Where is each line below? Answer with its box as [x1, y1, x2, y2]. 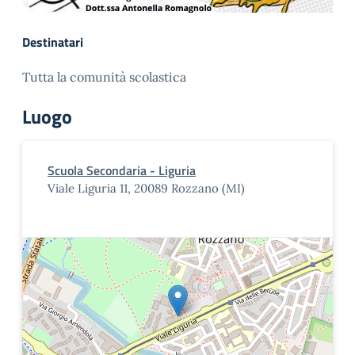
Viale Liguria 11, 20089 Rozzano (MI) [48, 180, 245, 196]
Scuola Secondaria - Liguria [48, 160, 196, 180]
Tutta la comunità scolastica [22, 68, 186, 85]
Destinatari [22, 32, 83, 52]
